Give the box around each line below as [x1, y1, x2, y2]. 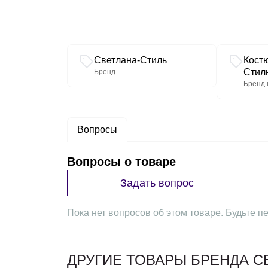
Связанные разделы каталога [66, 44, 199, 54]
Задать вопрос [120, 176, 194, 189]
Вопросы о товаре [67, 155, 176, 168]
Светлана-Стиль [94, 55, 167, 65]
